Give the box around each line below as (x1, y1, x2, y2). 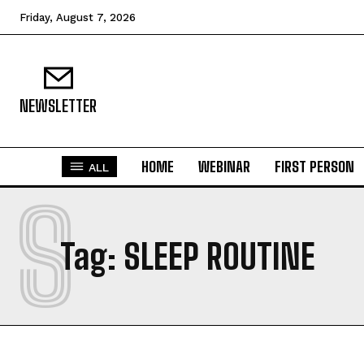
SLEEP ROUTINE (123, 236, 315, 277)
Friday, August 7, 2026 (19, 11, 136, 24)
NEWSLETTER (19, 96, 97, 115)
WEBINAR (198, 158, 250, 175)
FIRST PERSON (275, 158, 354, 175)
